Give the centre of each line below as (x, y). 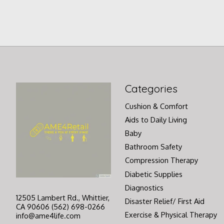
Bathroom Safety (153, 147)
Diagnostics (144, 187)
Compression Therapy (161, 160)
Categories (151, 88)
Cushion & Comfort (156, 106)
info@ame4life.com (48, 216)
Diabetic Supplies (153, 174)
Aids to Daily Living (156, 119)
